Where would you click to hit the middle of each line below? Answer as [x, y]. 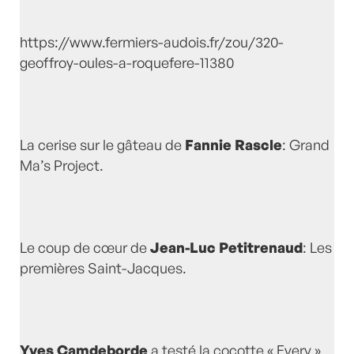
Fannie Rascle [233, 145]
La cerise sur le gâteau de [102, 145]
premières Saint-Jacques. [103, 268]
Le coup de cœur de [85, 248]
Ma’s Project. [62, 166]
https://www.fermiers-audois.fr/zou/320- [152, 42]
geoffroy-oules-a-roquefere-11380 [127, 63]
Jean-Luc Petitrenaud [226, 248]
